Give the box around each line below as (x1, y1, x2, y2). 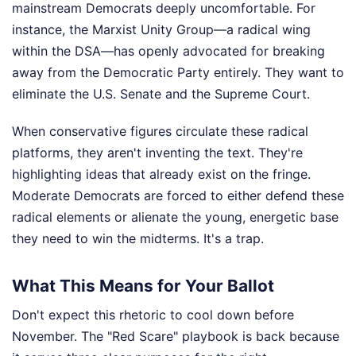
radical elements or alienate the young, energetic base (12, 209, 339, 226)
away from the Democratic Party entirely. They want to (12, 64, 344, 81)
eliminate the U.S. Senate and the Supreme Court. (12, 86, 310, 103)
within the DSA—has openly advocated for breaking (12, 43, 325, 60)
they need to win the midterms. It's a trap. (12, 230, 264, 247)
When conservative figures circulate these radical (12, 123, 308, 140)
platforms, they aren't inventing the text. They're (12, 145, 303, 161)
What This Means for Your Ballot (12, 275, 274, 296)
